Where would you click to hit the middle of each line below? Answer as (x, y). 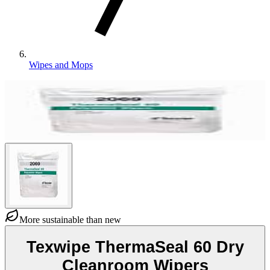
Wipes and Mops (61, 65)
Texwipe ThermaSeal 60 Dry (135, 247)
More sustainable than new (70, 220)
